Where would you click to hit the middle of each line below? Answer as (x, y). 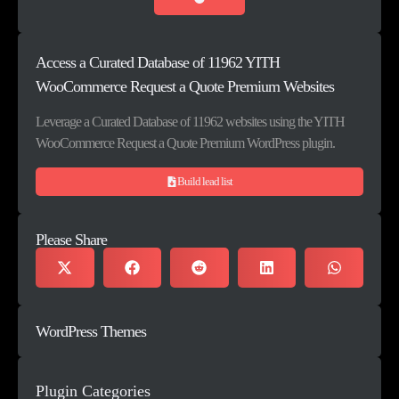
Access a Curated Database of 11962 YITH (158, 62)
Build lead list (205, 181)
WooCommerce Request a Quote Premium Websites (185, 86)
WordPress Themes (91, 332)
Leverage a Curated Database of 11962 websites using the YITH (190, 122)
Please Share (71, 240)
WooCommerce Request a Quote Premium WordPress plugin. (185, 143)
